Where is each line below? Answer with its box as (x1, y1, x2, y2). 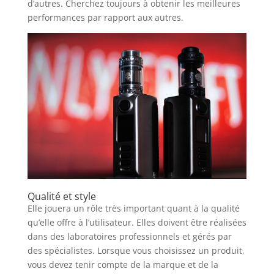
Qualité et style (27, 190, 96, 204)
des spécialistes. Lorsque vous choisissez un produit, (27, 245, 245, 257)
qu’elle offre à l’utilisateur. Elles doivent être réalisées (27, 217, 246, 229)
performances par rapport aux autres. (27, 11, 183, 23)
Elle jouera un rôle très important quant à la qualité (27, 202, 240, 215)
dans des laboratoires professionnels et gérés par (27, 231, 232, 243)
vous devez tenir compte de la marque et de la (27, 259, 218, 271)
